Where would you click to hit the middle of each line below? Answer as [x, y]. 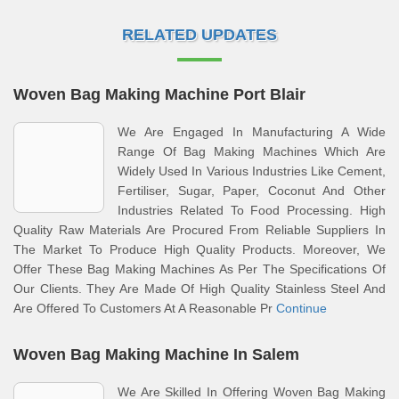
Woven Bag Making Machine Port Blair [159, 94]
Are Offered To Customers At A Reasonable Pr [145, 308]
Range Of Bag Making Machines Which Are [252, 151]
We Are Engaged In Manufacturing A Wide [252, 132]
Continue [301, 308]
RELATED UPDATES [199, 35]
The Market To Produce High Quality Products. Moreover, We [199, 249]
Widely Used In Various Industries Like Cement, [252, 171]
